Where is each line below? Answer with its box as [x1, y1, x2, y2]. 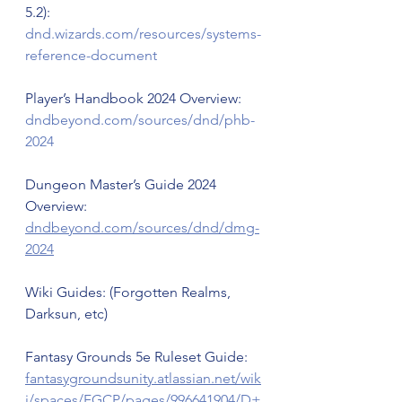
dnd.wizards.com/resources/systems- [25, 25, 261, 43]
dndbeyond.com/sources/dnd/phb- [25, 111, 255, 129]
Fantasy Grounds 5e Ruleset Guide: [25, 348, 251, 366]
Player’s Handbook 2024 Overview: [25, 90, 245, 108]
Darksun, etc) [25, 305, 108, 323]
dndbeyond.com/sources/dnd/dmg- [25, 219, 259, 237]
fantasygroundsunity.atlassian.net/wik [25, 370, 261, 388]
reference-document [25, 47, 157, 65]
